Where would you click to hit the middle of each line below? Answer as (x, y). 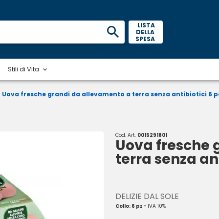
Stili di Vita (24, 69)
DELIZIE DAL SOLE (147, 196)
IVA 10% (157, 206)
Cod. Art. (126, 135)
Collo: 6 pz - (131, 206)
